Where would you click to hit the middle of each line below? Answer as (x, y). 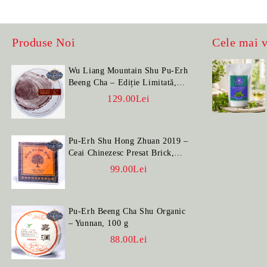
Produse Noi (44, 42)
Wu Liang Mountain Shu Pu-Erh (128, 71)
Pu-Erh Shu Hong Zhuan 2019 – (128, 141)
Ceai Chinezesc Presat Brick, (121, 153)
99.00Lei (128, 169)
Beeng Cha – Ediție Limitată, (122, 83)
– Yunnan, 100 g (98, 223)
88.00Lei (128, 239)
